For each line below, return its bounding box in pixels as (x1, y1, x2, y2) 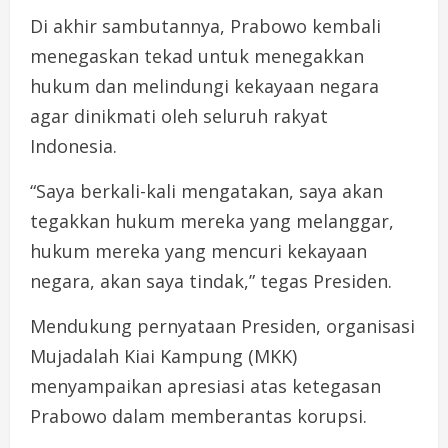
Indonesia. (30, 134, 117, 159)
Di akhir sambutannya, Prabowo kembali (30, 14, 381, 39)
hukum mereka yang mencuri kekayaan (30, 239, 367, 264)
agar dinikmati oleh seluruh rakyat (30, 104, 328, 129)
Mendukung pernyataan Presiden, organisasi (30, 314, 415, 339)
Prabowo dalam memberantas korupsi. (30, 404, 367, 429)
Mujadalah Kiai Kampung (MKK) (30, 344, 297, 369)
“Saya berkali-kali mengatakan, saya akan (30, 179, 383, 204)
